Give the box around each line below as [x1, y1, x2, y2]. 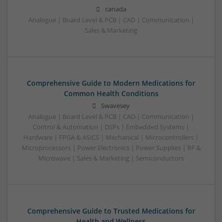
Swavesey [101, 101, 130, 110]
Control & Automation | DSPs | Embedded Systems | [33, 122, 189, 131]
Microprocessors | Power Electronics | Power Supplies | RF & [21, 143, 201, 152]
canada [105, 4, 126, 13]
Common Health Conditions [63, 88, 159, 98]
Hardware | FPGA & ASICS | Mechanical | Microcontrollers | [23, 133, 199, 142]
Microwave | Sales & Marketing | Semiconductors [38, 154, 184, 163]
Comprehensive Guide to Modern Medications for [27, 78, 195, 88]
